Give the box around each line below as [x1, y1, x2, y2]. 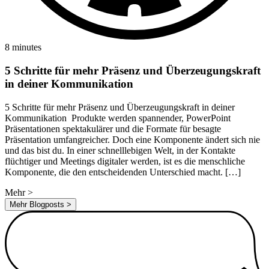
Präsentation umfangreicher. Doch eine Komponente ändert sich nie [5, 134, 260, 145]
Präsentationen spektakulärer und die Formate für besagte [5, 123, 221, 134]
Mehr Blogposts [10, 199, 67, 209]
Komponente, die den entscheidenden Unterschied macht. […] [5, 166, 241, 177]
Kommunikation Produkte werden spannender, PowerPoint [5, 112, 231, 123]
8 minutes [5, 42, 41, 53]
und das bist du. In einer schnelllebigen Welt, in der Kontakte [5, 145, 235, 156]
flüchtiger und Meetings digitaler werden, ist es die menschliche [5, 156, 245, 166]
